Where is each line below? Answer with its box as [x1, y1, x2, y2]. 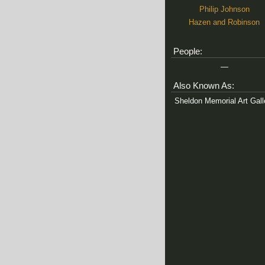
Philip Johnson [199, 5, 250, 14]
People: [173, 47, 202, 56]
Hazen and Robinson [189, 18, 260, 27]
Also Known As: [173, 81, 234, 91]
